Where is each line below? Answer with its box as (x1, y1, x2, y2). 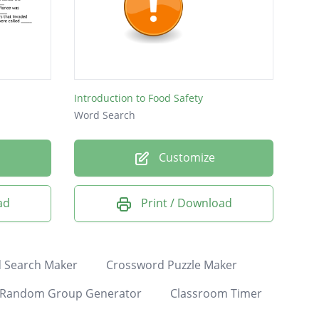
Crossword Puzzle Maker (105, 256, 237, 273)
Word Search (74, 108, 135, 122)
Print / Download (141, 195, 232, 211)
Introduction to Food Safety (74, 91, 203, 105)
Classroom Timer (169, 285, 262, 301)
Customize (155, 150, 215, 166)
